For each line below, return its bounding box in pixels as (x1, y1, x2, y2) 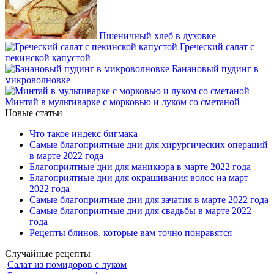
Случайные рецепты (5, 248, 91, 259)
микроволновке (5, 75, 70, 86)
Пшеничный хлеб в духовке (99, 31, 216, 42)
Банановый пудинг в (172, 64, 259, 75)
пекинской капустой (5, 53, 91, 64)
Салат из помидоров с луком (7, 259, 127, 270)
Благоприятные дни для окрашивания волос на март (29, 172, 248, 183)
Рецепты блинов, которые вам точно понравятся (29, 228, 232, 239)
